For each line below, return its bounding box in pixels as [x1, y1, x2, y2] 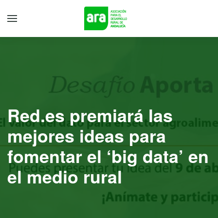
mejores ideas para [7, 123, 166, 148]
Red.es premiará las [7, 103, 173, 127]
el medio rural [7, 164, 122, 189]
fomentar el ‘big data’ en [7, 144, 209, 168]
